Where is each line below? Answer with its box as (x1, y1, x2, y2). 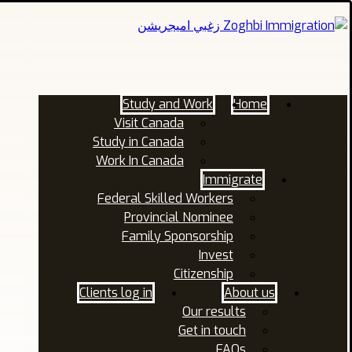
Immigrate (202, 171, 262, 188)
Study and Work (122, 96, 213, 112)
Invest (198, 247, 233, 263)
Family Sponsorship (121, 228, 233, 244)
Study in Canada (92, 134, 184, 150)
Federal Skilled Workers (97, 190, 233, 207)
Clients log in (79, 284, 152, 301)
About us (223, 284, 275, 301)
